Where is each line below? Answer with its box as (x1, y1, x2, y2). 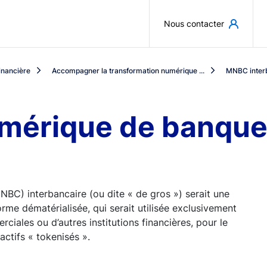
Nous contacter (164, 18, 224, 29)
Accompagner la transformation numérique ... (52, 66, 204, 75)
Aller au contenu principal (133, 8, 250, 20)
